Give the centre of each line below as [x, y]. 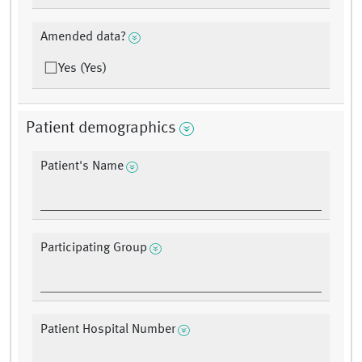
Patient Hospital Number [108, 330]
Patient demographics [101, 129]
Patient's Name [82, 167]
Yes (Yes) [82, 69]
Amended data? [83, 38]
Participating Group [94, 248]
